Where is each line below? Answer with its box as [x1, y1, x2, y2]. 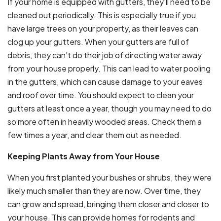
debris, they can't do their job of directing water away [7, 49, 202, 60]
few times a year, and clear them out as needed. [7, 129, 182, 140]
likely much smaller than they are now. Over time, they [7, 185, 201, 196]
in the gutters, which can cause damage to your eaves [7, 76, 203, 87]
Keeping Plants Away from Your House [7, 150, 160, 161]
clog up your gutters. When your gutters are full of [7, 36, 189, 47]
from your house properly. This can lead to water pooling [7, 63, 211, 74]
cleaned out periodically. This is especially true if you [7, 9, 196, 20]
